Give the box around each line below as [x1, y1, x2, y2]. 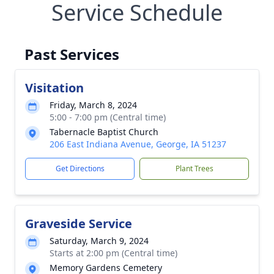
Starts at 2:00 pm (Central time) [50, 247, 177, 259]
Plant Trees [175, 163, 213, 174]
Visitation [25, 80, 84, 96]
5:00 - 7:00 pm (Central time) [50, 111, 166, 123]
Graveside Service [25, 215, 132, 232]
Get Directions [55, 163, 105, 174]
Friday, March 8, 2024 [50, 99, 137, 111]
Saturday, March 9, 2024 [50, 235, 149, 246]
